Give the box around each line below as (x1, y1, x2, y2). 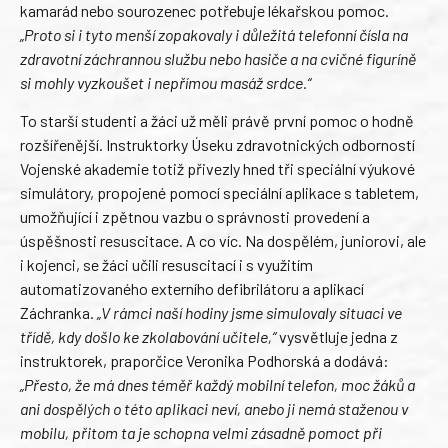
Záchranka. (20, 302, 97, 322)
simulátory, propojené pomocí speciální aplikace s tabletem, (20, 182, 419, 202)
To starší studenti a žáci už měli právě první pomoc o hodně (20, 110, 414, 130)
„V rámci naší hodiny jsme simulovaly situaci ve (97, 302, 402, 322)
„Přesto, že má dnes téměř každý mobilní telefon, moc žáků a (20, 374, 415, 394)
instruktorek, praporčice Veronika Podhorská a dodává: (20, 350, 389, 370)
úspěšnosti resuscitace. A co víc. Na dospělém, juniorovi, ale (20, 230, 426, 250)
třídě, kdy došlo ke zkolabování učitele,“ (20, 326, 279, 346)
